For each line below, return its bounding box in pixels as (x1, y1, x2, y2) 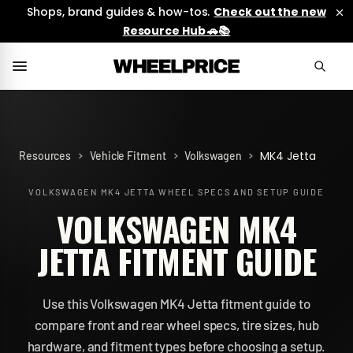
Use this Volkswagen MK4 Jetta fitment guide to (43, 295, 310, 311)
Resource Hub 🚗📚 (122, 23, 231, 39)
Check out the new (214, 4, 326, 20)
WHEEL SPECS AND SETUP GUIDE (155, 187, 325, 197)
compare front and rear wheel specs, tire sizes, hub (34, 317, 319, 333)
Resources (19, 149, 72, 162)
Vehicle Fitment (90, 149, 166, 162)
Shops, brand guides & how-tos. (27, 4, 210, 20)
